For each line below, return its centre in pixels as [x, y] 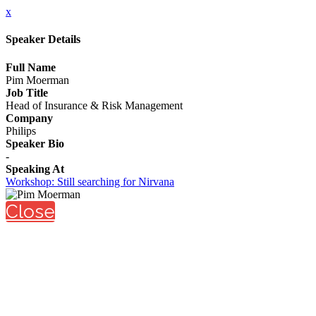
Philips [21, 130]
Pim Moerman [37, 80]
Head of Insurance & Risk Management [94, 105]
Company [29, 118]
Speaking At [35, 169]
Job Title [27, 92]
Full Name [31, 67]
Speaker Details [43, 39]
